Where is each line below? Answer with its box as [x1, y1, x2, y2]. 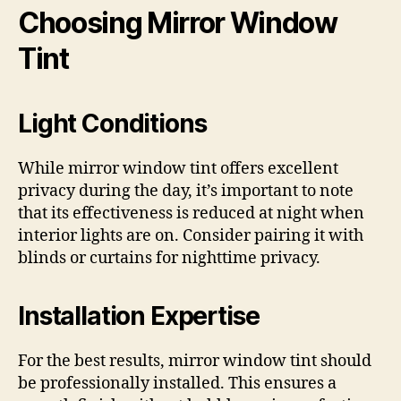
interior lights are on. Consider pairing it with [18, 226, 363, 246]
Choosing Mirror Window [18, 5, 337, 40]
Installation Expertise [18, 301, 260, 331]
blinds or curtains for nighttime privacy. [18, 248, 320, 269]
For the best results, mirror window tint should [18, 351, 371, 371]
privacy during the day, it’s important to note [18, 181, 354, 201]
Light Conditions [18, 108, 207, 139]
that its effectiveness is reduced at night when [18, 203, 364, 224]
